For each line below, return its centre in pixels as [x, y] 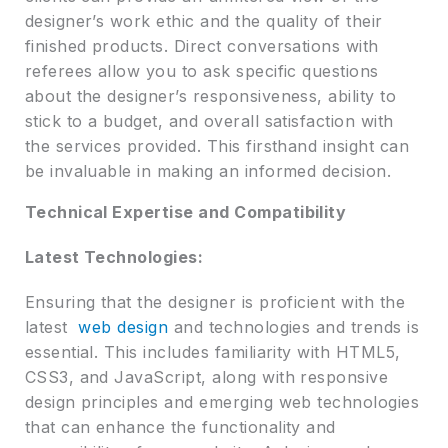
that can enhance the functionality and [180, 427]
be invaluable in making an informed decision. [208, 171]
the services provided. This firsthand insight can [217, 146]
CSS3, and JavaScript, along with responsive [206, 377]
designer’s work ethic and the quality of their [203, 21]
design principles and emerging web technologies [222, 402]
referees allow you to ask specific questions [201, 71]
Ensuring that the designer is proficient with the [215, 302]
